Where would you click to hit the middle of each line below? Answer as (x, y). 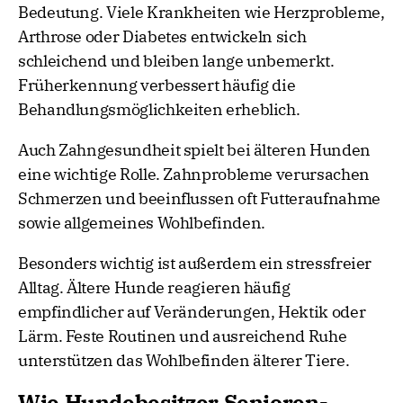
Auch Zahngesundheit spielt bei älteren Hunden (194, 150)
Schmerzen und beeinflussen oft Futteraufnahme (199, 199)
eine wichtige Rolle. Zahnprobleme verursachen (194, 175)
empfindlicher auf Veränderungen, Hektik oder (192, 312)
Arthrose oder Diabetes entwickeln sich (162, 37)
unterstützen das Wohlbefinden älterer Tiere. (184, 361)
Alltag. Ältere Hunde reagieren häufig (154, 288)
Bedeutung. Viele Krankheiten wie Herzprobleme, (201, 13)
